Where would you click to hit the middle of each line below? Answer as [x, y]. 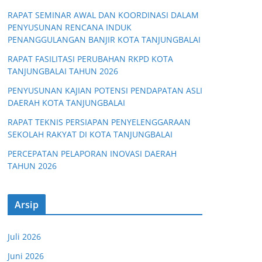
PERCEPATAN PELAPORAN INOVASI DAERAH [92, 154]
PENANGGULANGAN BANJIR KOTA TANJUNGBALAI [104, 39]
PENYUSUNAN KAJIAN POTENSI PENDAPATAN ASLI [105, 90]
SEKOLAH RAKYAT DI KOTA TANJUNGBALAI [90, 134]
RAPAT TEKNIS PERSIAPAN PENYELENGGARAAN [99, 122]
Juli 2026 [24, 237]
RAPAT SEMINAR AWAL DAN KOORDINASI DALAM [103, 15]
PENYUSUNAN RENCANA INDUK [70, 27]
